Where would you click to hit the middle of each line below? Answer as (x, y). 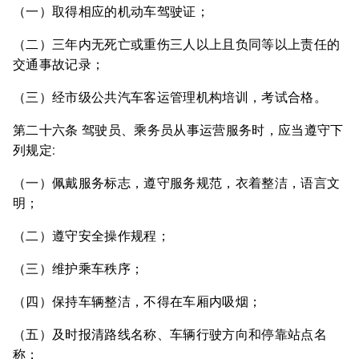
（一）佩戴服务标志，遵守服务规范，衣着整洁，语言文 (177, 183)
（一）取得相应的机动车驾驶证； (111, 12)
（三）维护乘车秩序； (79, 269)
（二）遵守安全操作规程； (91, 236)
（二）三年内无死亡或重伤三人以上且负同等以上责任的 (177, 44)
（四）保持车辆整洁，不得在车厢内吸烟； (137, 302)
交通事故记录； (59, 65)
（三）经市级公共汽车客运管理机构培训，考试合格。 (170, 97)
